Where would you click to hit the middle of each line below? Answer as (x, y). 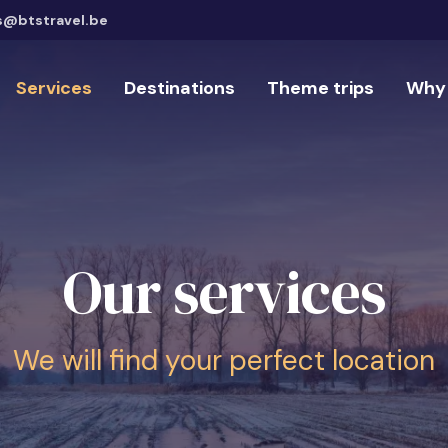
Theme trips (320, 88)
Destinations (179, 88)
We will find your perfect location (224, 360)
